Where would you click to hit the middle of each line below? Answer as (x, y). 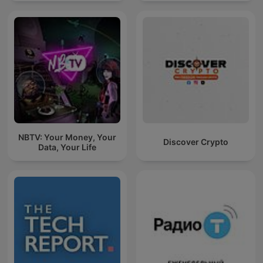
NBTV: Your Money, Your (67, 137)
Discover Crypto (196, 142)
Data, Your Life (67, 147)
